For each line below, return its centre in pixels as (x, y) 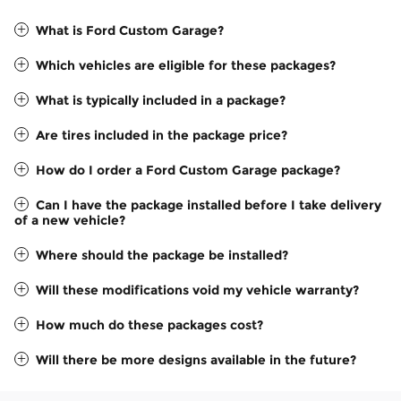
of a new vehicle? (70, 220)
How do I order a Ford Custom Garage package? (188, 170)
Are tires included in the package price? (162, 135)
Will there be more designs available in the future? (196, 359)
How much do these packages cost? (149, 324)
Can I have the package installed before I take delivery (209, 205)
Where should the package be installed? (162, 255)
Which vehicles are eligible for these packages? (186, 65)
